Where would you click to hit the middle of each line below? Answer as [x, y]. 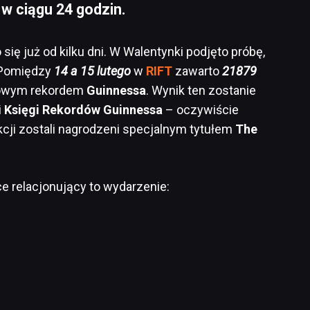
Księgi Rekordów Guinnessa [83, 110]
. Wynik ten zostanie [201, 91]
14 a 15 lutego [92, 71]
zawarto [197, 71]
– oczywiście [201, 110]
